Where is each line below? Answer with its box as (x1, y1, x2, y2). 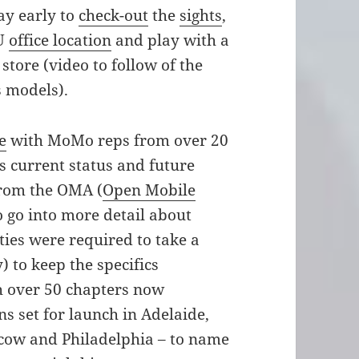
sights (179, 5, 223, 26)
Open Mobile (103, 179, 196, 201)
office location (9, 30, 112, 51)
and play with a (111, 30, 230, 51)
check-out (79, 5, 149, 26)
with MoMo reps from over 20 (6, 130, 229, 151)
